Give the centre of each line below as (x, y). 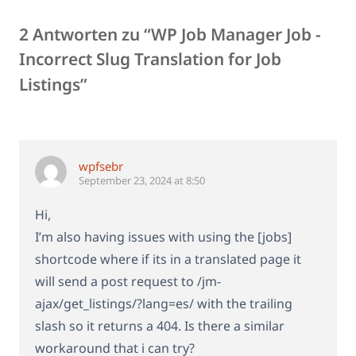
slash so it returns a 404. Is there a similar (160, 326)
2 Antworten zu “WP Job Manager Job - (170, 35)
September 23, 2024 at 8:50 (142, 181)
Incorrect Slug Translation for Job (150, 59)
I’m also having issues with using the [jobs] (163, 237)
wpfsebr (101, 166)
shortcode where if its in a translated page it (168, 259)
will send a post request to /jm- (128, 282)
